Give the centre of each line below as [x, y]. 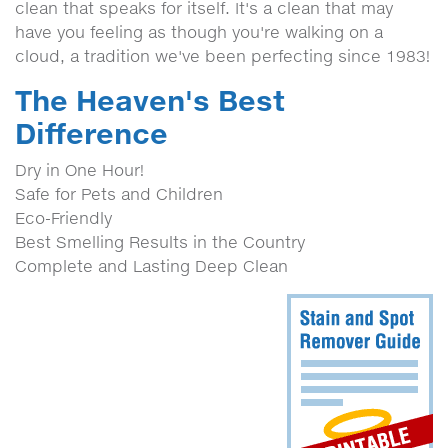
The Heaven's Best [150, 100]
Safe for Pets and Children [119, 194]
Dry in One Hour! [79, 170]
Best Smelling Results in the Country [160, 242]
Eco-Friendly [63, 218]
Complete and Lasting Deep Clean [151, 266]
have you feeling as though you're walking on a [199, 32]
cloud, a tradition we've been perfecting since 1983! [222, 56]
